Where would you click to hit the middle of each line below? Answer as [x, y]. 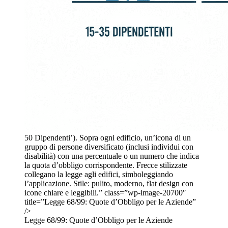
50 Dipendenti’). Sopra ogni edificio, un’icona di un [108, 137]
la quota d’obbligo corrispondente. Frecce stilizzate [106, 165]
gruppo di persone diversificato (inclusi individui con [109, 147]
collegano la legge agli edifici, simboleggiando [99, 174]
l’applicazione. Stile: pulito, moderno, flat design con [109, 183]
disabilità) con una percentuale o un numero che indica [112, 156]
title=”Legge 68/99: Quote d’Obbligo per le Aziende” [110, 202]
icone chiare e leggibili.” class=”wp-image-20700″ [105, 192]
